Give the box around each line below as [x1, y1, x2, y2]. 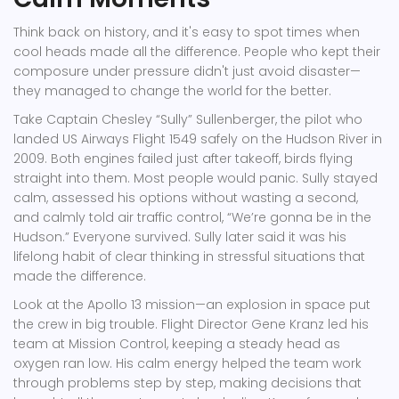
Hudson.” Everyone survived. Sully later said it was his [13, 228, 346, 247]
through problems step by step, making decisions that [13, 374, 362, 393]
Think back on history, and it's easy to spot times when [13, 23, 360, 42]
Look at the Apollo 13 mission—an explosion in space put [13, 296, 370, 314]
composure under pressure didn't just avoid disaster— [13, 62, 361, 81]
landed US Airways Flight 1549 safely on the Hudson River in [13, 130, 382, 149]
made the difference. [13, 267, 146, 286]
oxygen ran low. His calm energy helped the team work [13, 354, 362, 373]
